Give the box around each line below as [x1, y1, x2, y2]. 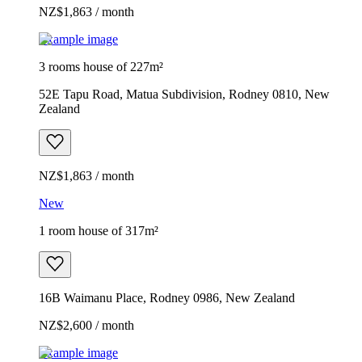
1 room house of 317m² [39, 223, 158, 238]
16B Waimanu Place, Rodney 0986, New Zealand [39, 290, 295, 305]
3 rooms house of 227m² [39, 59, 163, 74]
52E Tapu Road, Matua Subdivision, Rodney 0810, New [39, 86, 330, 101]
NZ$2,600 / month [39, 318, 134, 332]
